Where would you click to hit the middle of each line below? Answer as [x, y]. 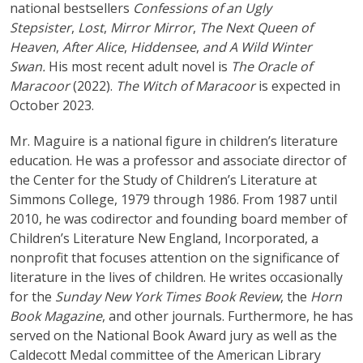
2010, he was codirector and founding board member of [179, 218]
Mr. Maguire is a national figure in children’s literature [174, 141]
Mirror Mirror [152, 27]
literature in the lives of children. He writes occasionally [176, 277]
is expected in [299, 85]
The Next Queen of [256, 27]
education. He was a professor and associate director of [178, 160]
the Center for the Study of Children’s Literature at [163, 179]
